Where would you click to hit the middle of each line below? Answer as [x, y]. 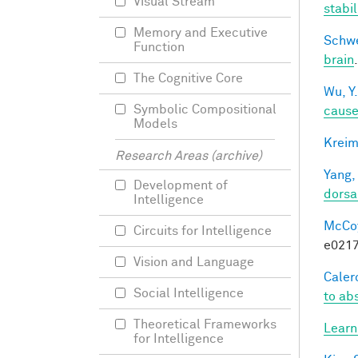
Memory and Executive [201, 33]
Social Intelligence [189, 293]
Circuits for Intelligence [203, 231]
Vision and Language [194, 262]
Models [155, 124]
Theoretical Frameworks [205, 324]
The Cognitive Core [188, 78]
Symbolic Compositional [205, 109]
